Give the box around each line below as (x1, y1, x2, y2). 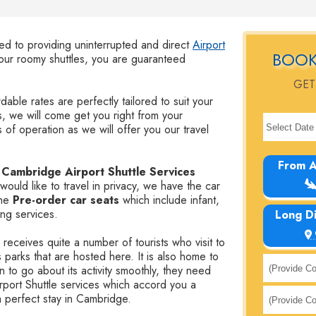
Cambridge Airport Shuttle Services (1, 164, 195, 180)
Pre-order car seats (13, 192, 119, 208)
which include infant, (119, 192, 219, 208)
